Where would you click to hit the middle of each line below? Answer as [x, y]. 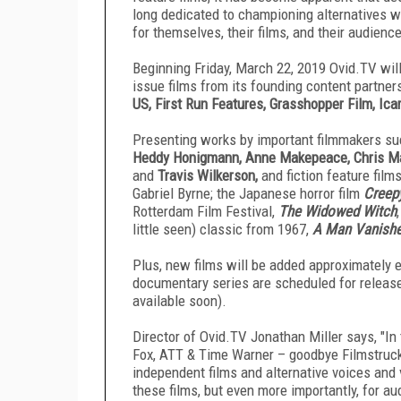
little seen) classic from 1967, [222, 229]
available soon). [179, 300]
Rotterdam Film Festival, [205, 211]
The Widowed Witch [337, 211]
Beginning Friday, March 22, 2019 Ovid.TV [255, 68]
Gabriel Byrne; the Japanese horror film [248, 193]
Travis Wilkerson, [208, 175]
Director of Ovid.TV [190, 336]
